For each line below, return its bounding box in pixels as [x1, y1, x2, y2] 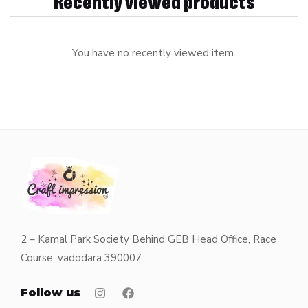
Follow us [21, 286, 80, 299]
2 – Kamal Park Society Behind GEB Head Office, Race [21, 232, 276, 246]
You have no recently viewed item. [72, 46, 236, 60]
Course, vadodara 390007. [21, 251, 144, 265]
